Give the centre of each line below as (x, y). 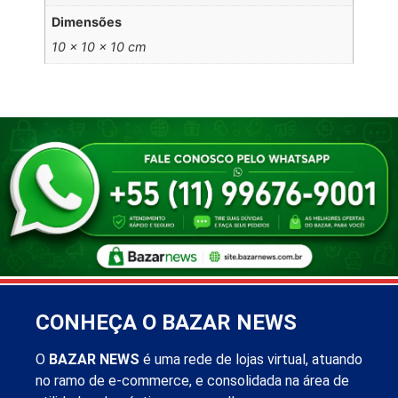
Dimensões (87, 22)
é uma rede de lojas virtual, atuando (251, 359)
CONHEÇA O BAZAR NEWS (166, 322)
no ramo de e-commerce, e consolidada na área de (192, 380)
